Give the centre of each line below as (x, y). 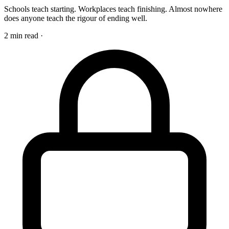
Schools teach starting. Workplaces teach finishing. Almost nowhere (113, 9)
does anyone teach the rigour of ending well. (76, 18)
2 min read (21, 35)
